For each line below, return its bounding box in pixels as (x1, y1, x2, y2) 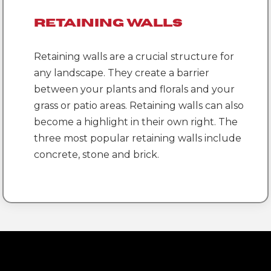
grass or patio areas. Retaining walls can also (34, 100, 244, 112)
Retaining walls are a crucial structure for (34, 51, 235, 63)
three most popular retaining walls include (34, 132, 242, 145)
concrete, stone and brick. (34, 149, 160, 161)
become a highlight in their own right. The (34, 116, 238, 128)
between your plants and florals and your (34, 83, 235, 96)
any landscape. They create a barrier (34, 67, 210, 79)
